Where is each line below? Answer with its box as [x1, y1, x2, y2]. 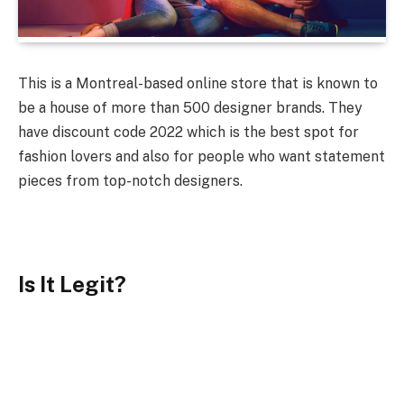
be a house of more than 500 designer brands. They [18, 98, 363, 116]
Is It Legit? [18, 271, 126, 297]
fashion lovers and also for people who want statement [18, 147, 385, 165]
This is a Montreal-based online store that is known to [18, 74, 378, 92]
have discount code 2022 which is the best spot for [18, 123, 359, 141]
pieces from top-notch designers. [18, 171, 243, 189]
